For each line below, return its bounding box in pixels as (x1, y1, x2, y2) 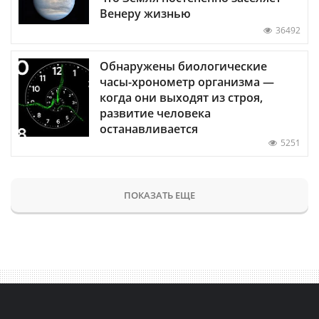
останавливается (100, 120, 198, 137)
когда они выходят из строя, (100, 89, 263, 105)
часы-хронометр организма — (100, 73, 274, 90)
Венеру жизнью (100, 5, 191, 21)
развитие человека (100, 105, 211, 121)
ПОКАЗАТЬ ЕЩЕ (124, 188, 195, 202)
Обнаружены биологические (100, 58, 267, 74)
